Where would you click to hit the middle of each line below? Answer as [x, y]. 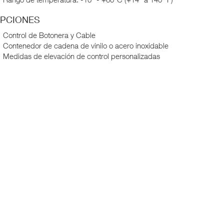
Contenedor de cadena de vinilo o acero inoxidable [86, 45]
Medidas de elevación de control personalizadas [81, 56]
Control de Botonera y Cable [49, 35]
